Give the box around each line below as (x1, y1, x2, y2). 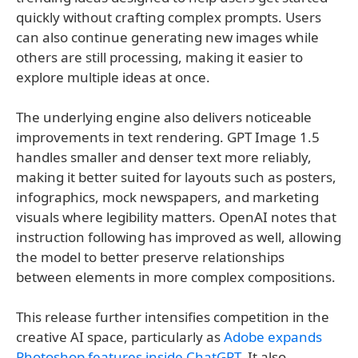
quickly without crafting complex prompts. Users (16, 8, 321, 27)
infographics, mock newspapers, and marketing (16, 188, 319, 207)
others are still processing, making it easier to (16, 48, 303, 67)
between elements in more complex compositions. (16, 268, 336, 287)
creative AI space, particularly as (16, 328, 224, 347)
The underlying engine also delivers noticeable (16, 108, 312, 127)
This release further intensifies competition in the (16, 308, 329, 327)
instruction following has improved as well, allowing (16, 228, 341, 247)
